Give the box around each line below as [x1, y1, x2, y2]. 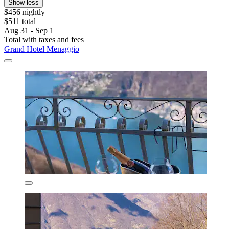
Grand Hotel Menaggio [4, 44, 79, 54]
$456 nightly [4, 8, 45, 17]
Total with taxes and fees [4, 35, 84, 44]
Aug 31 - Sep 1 [4, 26, 54, 35]
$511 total [4, 17, 36, 26]
